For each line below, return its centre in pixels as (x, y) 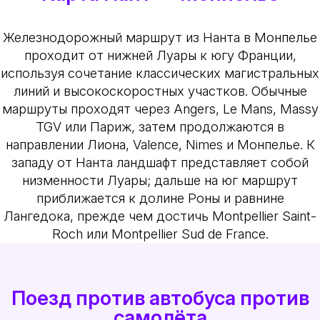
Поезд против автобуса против (160, 298)
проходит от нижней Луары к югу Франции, (160, 55)
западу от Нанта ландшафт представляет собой (160, 162)
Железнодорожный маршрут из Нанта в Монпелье (160, 37)
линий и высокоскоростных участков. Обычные (160, 90)
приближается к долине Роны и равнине (160, 197)
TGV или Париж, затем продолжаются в (160, 126)
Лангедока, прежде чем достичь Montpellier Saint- (160, 215)
